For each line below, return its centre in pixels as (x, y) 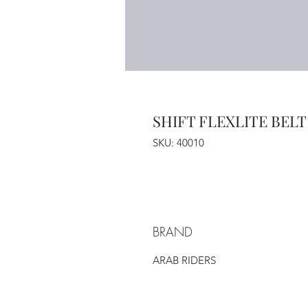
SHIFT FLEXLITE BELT (230, 121)
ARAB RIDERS (184, 260)
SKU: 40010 (178, 143)
